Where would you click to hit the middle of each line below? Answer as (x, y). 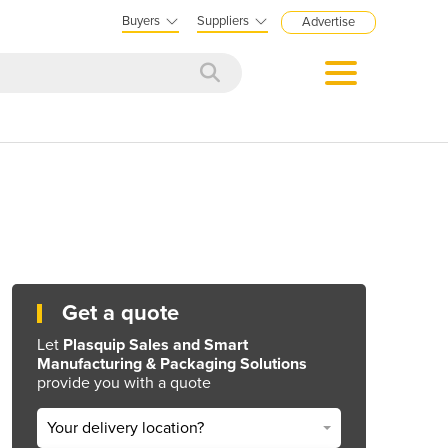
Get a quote (120, 312)
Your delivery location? (125, 428)
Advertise (328, 22)
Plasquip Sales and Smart (155, 344)
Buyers (141, 21)
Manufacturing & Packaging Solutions (172, 363)
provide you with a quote (124, 382)
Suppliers (223, 21)
